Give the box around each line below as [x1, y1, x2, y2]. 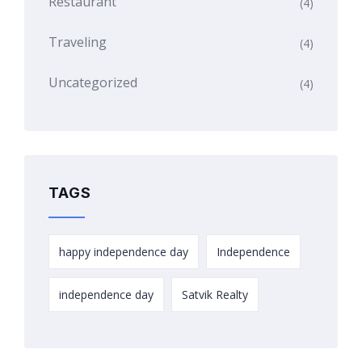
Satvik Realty [182, 286, 248, 302]
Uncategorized [48, 73, 137, 91]
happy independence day [59, 243, 188, 259]
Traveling [48, 32, 107, 51]
